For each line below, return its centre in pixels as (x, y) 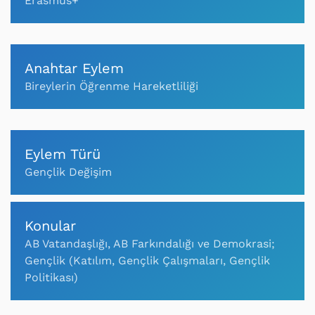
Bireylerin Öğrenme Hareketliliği (111, 86)
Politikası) (51, 277)
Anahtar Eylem (74, 68)
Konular (50, 226)
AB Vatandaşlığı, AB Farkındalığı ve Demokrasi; (150, 244)
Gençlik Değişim (68, 172)
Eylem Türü (63, 154)
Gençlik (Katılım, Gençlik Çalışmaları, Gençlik (147, 261)
